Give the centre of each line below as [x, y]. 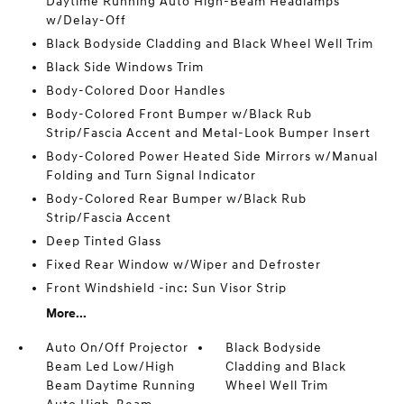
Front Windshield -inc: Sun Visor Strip [166, 288]
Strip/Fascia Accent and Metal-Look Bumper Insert [208, 133]
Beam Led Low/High [110, 367]
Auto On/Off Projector [117, 348]
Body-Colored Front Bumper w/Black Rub [179, 114]
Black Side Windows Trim [124, 67]
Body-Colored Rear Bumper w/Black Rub [176, 199]
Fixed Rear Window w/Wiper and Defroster [183, 265]
